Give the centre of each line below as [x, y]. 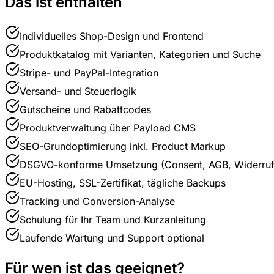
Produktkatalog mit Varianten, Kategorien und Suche [140, 55]
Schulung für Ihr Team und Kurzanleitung [113, 220]
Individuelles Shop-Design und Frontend [112, 36]
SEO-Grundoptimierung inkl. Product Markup [123, 146]
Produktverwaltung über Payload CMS [108, 128]
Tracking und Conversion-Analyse [97, 202]
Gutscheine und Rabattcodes [85, 110]
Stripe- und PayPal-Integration [89, 73]
